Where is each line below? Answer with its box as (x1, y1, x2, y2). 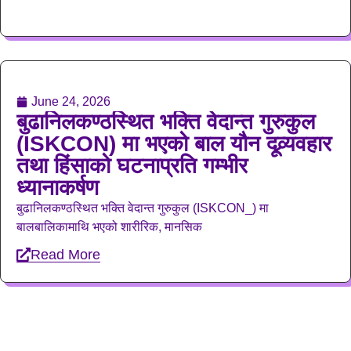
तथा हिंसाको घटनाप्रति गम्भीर (16, 153, 248, 178)
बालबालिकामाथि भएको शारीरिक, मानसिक (16, 219, 202, 233)
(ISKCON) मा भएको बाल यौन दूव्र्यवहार (16, 131, 331, 156)
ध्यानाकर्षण (16, 175, 99, 200)
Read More (31, 247, 100, 263)
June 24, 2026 (31, 94, 110, 108)
